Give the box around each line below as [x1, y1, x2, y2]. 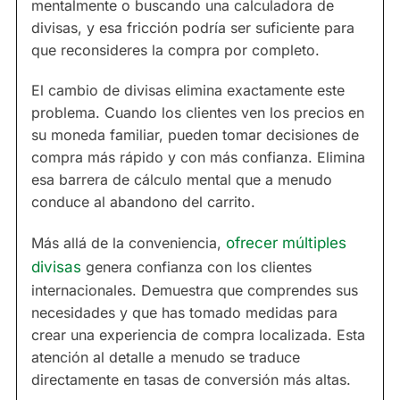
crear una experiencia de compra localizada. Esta [31, 326, 365, 345]
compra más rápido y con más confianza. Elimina [31, 148, 365, 167]
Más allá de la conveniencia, [31, 234, 226, 253]
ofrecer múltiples [226, 234, 346, 253]
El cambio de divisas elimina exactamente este [31, 81, 345, 100]
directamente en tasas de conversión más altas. [31, 371, 351, 389]
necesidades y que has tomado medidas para [31, 304, 337, 322]
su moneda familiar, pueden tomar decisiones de [31, 126, 359, 145]
